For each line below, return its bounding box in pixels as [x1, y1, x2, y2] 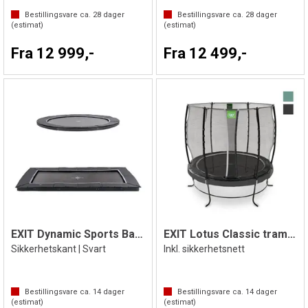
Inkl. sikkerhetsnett [163, 243, 245, 254]
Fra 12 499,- [163, 44, 247, 62]
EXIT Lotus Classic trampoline [287, 227, 296, 241]
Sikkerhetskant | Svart [11, 243, 106, 254]
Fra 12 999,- [11, 44, 94, 62]
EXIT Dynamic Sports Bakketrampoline [135, 227, 143, 241]
